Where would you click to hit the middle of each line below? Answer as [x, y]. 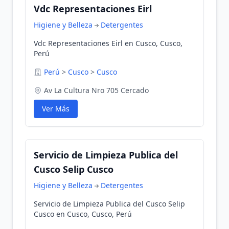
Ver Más [56, 109]
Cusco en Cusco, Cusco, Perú [83, 214]
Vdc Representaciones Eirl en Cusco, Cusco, [108, 43]
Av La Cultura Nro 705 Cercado [96, 90]
